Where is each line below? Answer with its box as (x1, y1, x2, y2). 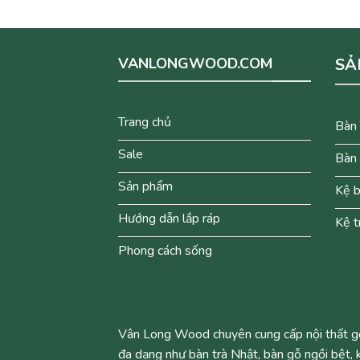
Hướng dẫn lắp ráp (118, 209, 220, 227)
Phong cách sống (118, 241, 212, 260)
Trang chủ (118, 112, 171, 131)
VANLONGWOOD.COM (118, 53, 272, 73)
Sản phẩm (118, 177, 173, 195)
